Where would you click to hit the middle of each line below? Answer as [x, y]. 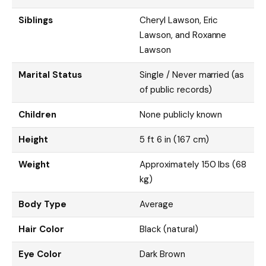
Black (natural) [169, 229]
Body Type [42, 204]
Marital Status [50, 75]
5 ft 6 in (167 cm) [175, 139]
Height [34, 139]
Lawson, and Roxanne [183, 35]
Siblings [36, 20]
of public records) [176, 89]
